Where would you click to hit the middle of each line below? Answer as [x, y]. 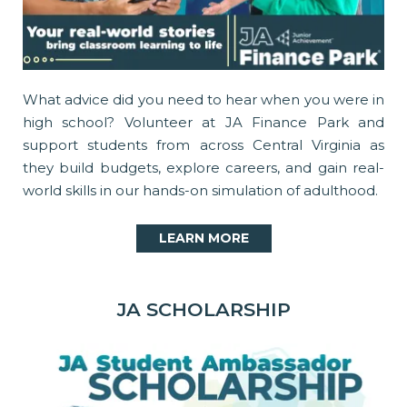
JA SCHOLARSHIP [203, 310]
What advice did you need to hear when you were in [203, 100]
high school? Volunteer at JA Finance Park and [203, 123]
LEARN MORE [203, 238]
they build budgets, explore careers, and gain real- [203, 168]
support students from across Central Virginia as [203, 145]
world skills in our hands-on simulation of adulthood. [200, 191]
